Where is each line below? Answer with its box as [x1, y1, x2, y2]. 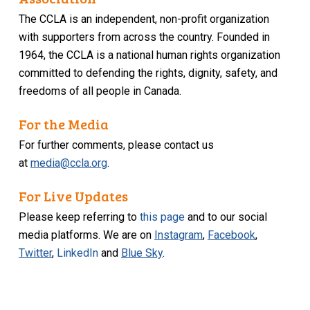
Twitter [19, 246, 53, 260]
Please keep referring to [19, 210, 140, 224]
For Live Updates [19, 186, 129, 206]
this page [140, 210, 185, 224]
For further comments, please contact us [19, 138, 215, 152]
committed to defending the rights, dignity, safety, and [19, 66, 278, 80]
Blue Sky [121, 246, 163, 260]
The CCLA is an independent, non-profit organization [19, 12, 270, 26]
